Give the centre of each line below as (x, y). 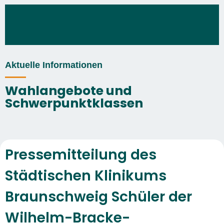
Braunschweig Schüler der (98, 197)
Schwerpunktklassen (74, 103)
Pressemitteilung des (81, 155)
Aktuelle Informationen (54, 65)
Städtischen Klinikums (86, 176)
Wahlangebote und (68, 91)
